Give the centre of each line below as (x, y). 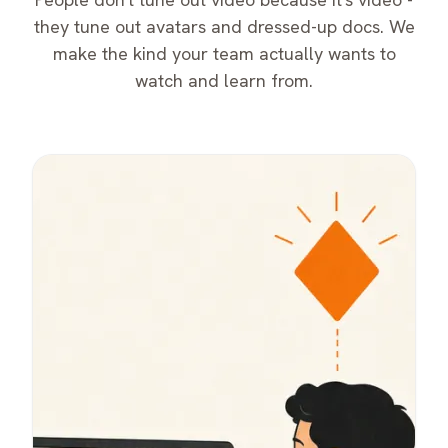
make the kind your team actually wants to (224, 54)
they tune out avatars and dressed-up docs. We (224, 27)
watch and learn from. (224, 81)
